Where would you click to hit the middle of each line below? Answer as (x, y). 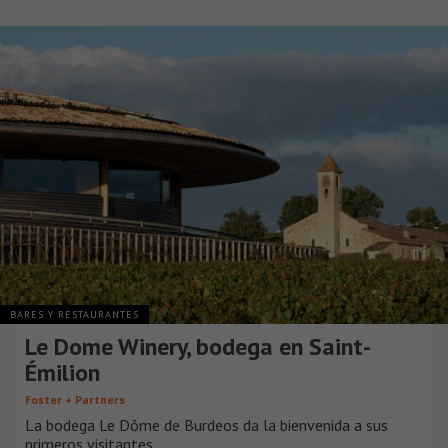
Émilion (62, 373)
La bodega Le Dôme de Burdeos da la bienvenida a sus (206, 425)
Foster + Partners (75, 400)
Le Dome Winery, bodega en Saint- (198, 347)
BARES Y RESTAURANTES (74, 315)
